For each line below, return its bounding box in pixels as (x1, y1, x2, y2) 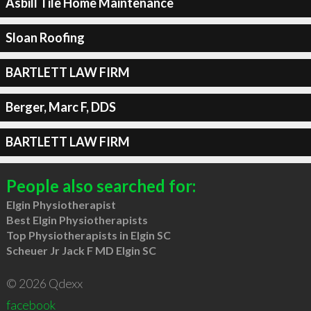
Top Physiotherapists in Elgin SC (6, 228, 171, 242)
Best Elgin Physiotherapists (6, 212, 148, 226)
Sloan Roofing (5, 30, 85, 45)
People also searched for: (6, 175, 196, 196)
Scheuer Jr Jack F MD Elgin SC (6, 243, 156, 257)
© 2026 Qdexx (6, 275, 83, 291)
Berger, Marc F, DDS (5, 99, 116, 115)
